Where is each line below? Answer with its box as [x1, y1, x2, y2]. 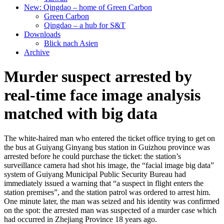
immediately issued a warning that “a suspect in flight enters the [4, 178, 203, 187]
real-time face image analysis [4, 86, 200, 104]
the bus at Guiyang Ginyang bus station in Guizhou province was [4, 142, 210, 151]
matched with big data [4, 104, 157, 123]
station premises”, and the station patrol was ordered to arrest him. [4, 187, 210, 196]
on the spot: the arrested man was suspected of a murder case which [4, 205, 216, 214]
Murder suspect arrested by [4, 67, 192, 86]
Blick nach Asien [44, 39, 98, 47]
